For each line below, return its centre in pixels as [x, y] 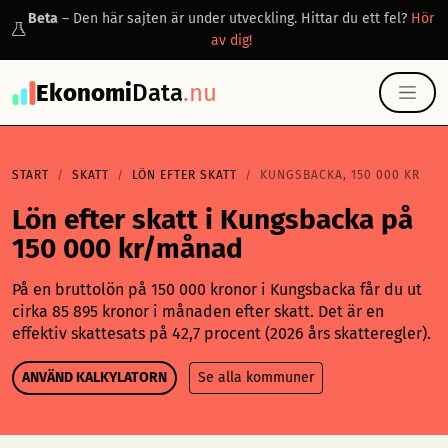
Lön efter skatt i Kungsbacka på [212, 219]
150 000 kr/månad [127, 248]
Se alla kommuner [256, 377]
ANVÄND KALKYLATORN [94, 377]
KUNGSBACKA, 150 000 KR [340, 175]
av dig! [231, 40]
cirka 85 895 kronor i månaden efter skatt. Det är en [198, 311]
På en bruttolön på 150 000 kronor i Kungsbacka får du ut [217, 289]
